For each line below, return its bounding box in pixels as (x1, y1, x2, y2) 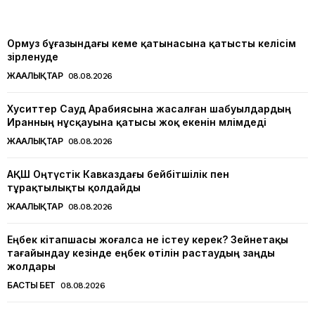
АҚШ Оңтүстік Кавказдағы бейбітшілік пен (7, 167, 229, 180)
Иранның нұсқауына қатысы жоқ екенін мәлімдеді (7, 115, 266, 128)
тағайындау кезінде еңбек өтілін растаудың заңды (7, 246, 275, 259)
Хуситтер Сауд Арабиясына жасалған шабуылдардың (7, 102, 291, 115)
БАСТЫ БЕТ (7, 279, 56, 290)
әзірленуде (7, 50, 58, 63)
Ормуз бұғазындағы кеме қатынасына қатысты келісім (7, 37, 296, 49)
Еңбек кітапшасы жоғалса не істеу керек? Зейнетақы (7, 233, 288, 245)
